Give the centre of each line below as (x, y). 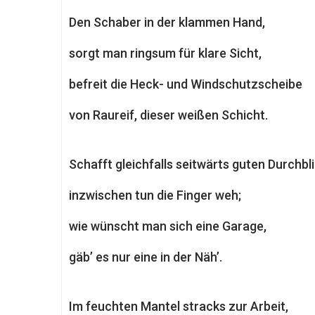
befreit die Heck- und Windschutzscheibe (186, 84)
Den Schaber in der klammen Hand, (167, 22)
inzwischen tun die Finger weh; (155, 195)
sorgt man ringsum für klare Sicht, (165, 53)
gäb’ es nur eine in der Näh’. (146, 257)
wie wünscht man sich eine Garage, (168, 226)
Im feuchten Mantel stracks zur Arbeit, (179, 306)
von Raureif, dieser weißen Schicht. (168, 115)
